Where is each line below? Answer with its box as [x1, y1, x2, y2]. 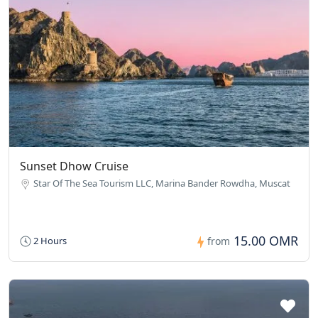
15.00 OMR [234, 232, 298, 250]
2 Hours [31, 234, 67, 248]
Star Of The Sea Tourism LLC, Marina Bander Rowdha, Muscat [33, 177, 290, 190]
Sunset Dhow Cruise [20, 158, 128, 175]
